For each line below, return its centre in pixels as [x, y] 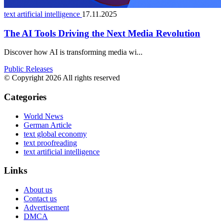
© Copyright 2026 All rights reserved [62, 78]
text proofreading [50, 143]
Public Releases [28, 69]
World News [43, 116]
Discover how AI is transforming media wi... [73, 52]
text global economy [55, 134]
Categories [25, 97]
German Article [48, 125]
